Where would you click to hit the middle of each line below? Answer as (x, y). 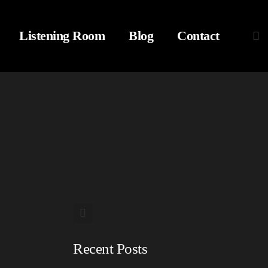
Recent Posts (110, 248)
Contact (198, 36)
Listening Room (62, 36)
